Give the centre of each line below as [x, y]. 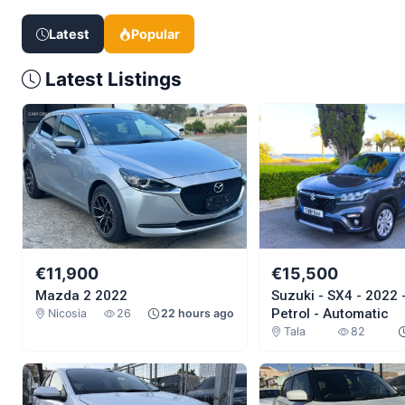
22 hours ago [198, 314]
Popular [155, 34]
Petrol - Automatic [330, 314]
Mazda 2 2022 [81, 296]
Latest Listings [111, 80]
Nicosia [67, 314]
